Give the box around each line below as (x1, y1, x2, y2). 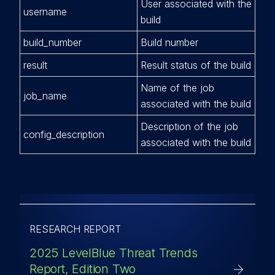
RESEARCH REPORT (29, 223, 121, 235)
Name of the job (141, 82, 214, 94)
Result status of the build (141, 59, 251, 71)
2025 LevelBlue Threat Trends (29, 246, 198, 260)
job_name (23, 90, 67, 102)
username (23, 6, 67, 18)
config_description (23, 128, 104, 141)
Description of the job (141, 120, 238, 133)
